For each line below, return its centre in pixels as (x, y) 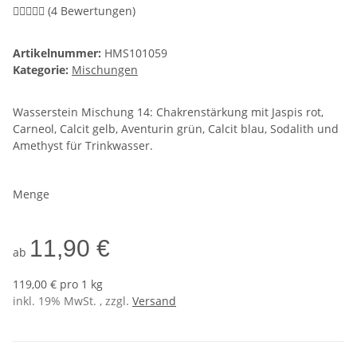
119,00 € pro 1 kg (58, 284)
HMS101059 (136, 53)
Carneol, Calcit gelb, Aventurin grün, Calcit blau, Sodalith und (176, 129)
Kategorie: (42, 70)
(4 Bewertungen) (92, 11)
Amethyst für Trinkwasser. (83, 146)
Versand (154, 301)
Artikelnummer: (59, 53)
